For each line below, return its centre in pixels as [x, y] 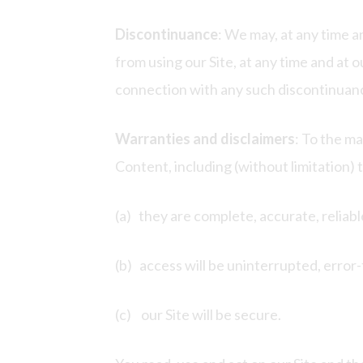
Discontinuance [167, 34]
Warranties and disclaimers [205, 139]
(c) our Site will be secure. [198, 315]
